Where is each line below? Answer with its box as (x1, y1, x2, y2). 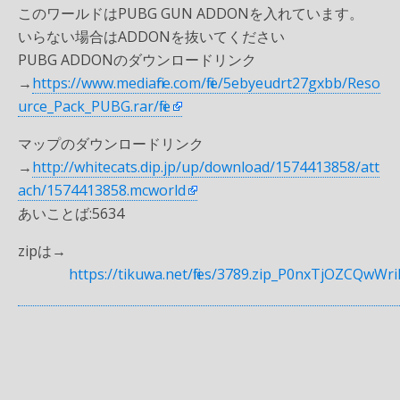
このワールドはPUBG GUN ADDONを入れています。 (18, 4, 363, 24)
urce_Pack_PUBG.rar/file (18, 96, 171, 117)
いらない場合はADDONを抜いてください (18, 27, 285, 47)
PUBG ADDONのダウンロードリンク (18, 50, 256, 71)
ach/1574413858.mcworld (18, 180, 186, 201)
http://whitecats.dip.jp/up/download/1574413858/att (32, 157, 379, 178)
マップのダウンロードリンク (18, 134, 204, 154)
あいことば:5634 (18, 204, 124, 224)
